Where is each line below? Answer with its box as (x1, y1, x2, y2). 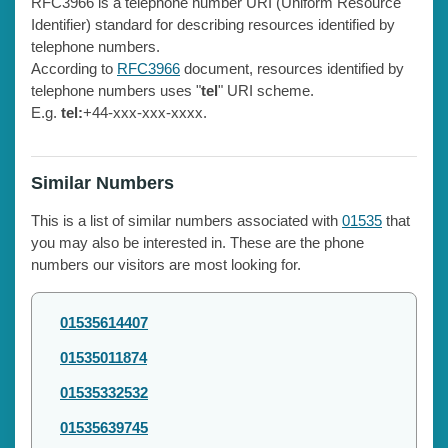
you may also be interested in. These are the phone (31, 233, 364, 251)
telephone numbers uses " (31, 81, 201, 99)
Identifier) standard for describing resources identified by (31, 15, 395, 33)
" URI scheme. (218, 81, 314, 99)
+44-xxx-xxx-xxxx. (83, 103, 207, 121)
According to (31, 59, 117, 77)
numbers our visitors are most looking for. (31, 255, 301, 273)
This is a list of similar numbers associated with (31, 211, 342, 229)
